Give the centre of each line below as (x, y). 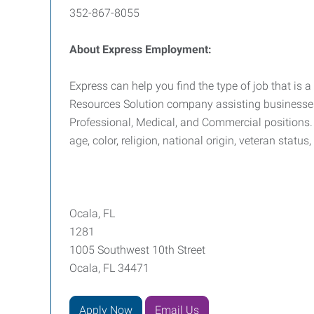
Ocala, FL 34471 (109, 268)
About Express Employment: (141, 49)
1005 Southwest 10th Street (137, 250)
